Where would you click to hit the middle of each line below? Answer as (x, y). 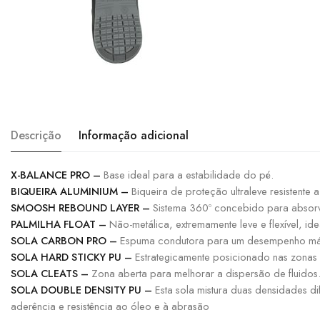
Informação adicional (134, 136)
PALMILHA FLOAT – (59, 224)
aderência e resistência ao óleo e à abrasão (110, 306)
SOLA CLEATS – (50, 274)
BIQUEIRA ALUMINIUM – (70, 191)
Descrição (36, 136)
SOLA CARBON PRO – (64, 241)
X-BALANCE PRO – (56, 175)
